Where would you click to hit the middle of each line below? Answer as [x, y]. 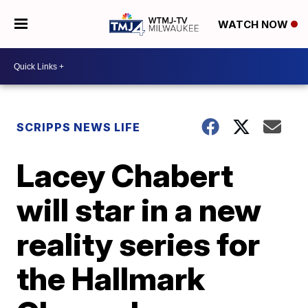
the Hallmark [111, 278]
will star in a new [139, 210]
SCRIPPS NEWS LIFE [79, 127]
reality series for [139, 244]
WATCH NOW [254, 25]
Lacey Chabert [125, 175]
